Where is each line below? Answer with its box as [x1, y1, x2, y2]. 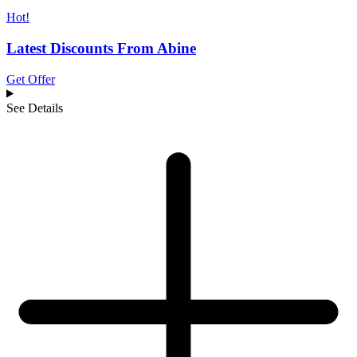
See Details [6, 100, 63, 115]
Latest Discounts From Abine [6, 40, 196, 57]
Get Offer [6, 72, 55, 86]
